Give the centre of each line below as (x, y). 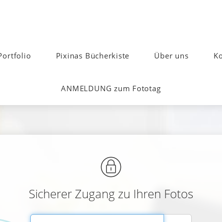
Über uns (171, 56)
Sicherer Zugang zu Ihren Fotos (111, 194)
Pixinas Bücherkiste (93, 56)
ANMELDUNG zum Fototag (111, 89)
